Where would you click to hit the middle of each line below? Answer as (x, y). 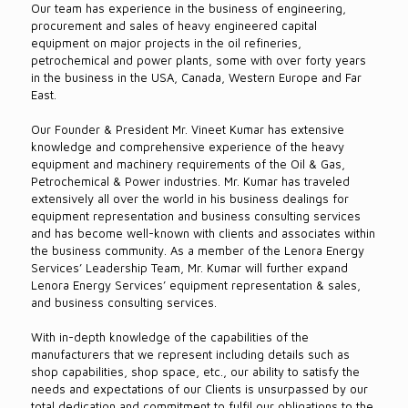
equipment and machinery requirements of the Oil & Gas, (188, 164)
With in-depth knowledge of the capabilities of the (169, 337)
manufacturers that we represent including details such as (190, 354)
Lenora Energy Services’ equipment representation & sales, (195, 285)
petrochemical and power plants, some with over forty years (198, 60)
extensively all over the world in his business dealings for (189, 199)
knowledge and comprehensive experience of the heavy (187, 147)
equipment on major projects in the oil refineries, (166, 43)
